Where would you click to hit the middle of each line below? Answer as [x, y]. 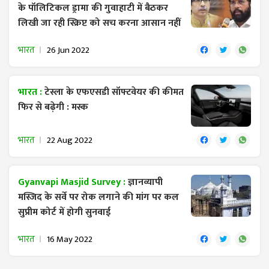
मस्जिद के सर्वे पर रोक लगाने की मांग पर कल [98, 197]
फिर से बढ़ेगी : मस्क [53, 107]
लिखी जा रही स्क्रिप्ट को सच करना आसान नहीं [99, 23]
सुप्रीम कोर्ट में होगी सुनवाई [64, 212]
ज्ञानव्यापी [145, 182]
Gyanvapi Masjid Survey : [73, 182]
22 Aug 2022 [70, 140]
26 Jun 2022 [68, 50]
